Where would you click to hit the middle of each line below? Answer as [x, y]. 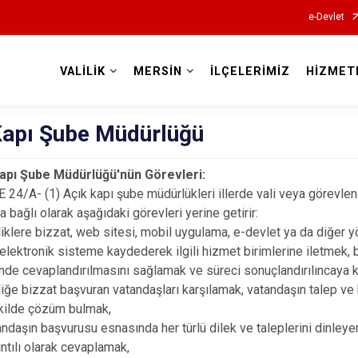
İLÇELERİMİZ [250, 72]
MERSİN [157, 72]
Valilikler [179, 89]
